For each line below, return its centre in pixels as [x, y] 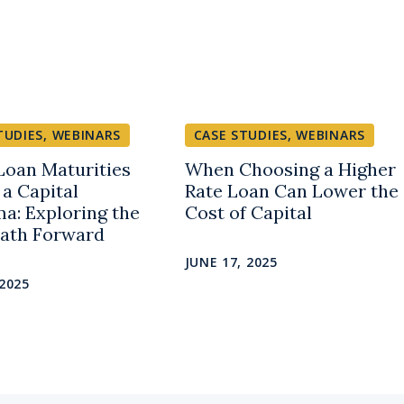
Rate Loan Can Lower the [291, 191]
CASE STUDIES [240, 135]
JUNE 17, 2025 [231, 262]
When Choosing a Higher [290, 170]
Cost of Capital [248, 213]
